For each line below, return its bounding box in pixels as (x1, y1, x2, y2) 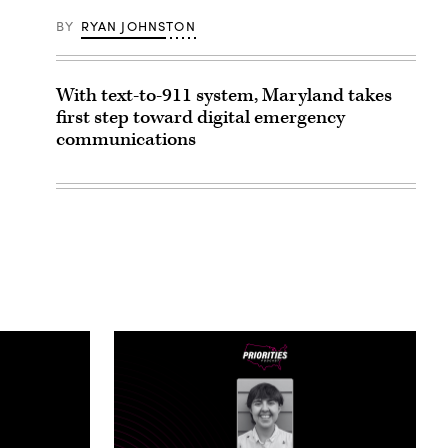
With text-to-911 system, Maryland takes (56, 82, 392, 108)
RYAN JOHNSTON (80, 16, 196, 35)
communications (56, 126, 196, 152)
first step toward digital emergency (56, 104, 345, 130)
